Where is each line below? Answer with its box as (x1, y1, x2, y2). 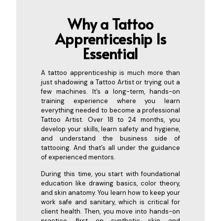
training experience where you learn (40, 96, 181, 105)
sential (95, 43, 138, 63)
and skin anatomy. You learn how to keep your (40, 188, 181, 197)
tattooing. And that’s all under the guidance (40, 143, 181, 152)
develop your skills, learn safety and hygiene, (40, 124, 181, 133)
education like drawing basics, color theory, (40, 179, 181, 187)
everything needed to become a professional (40, 106, 181, 114)
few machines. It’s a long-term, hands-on (40, 87, 181, 96)
